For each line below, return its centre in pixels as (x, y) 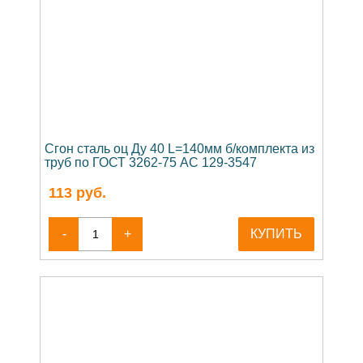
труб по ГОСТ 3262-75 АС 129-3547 (151, 162)
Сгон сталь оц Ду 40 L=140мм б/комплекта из (179, 148)
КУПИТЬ (276, 233)
